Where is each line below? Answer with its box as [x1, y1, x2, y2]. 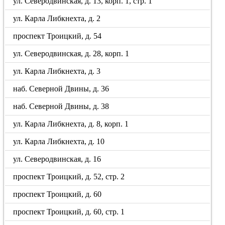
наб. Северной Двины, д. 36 [13, 84, 109, 93]
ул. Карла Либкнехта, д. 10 [13, 137, 105, 146]
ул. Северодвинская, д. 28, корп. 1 [13, 49, 130, 58]
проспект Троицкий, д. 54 [13, 32, 102, 40]
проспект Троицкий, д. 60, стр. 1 [13, 207, 125, 216]
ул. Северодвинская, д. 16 [13, 155, 101, 163]
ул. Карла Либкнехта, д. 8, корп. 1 [13, 120, 129, 128]
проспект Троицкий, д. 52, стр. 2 [13, 172, 125, 181]
